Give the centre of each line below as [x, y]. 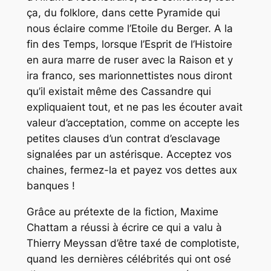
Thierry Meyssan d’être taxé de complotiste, [133, 243]
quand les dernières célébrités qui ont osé [129, 259]
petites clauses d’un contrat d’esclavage [123, 138]
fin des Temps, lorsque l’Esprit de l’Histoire [129, 44]
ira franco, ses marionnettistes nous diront [129, 75]
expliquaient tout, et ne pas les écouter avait [134, 107]
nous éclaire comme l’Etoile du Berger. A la [129, 28]
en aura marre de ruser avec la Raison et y [129, 60]
